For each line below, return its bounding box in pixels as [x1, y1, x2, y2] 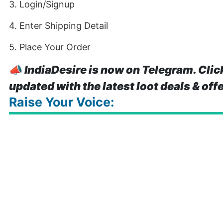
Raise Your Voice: [9, 95, 114, 110]
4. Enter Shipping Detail [9, 20, 108, 31]
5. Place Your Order [9, 42, 91, 52]
